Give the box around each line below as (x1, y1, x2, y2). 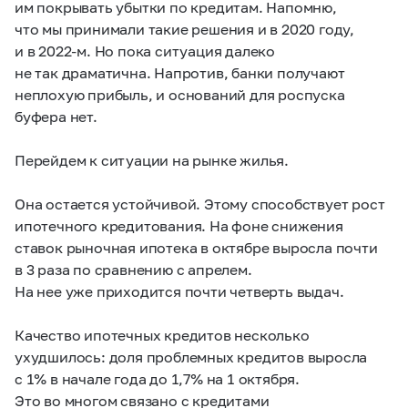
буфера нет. (15, 107, 97, 125)
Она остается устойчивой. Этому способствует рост (15, 195, 385, 212)
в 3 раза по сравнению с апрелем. (15, 260, 252, 278)
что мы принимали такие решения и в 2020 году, (15, 20, 354, 37)
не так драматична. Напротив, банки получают (15, 64, 345, 81)
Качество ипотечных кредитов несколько (15, 326, 310, 343)
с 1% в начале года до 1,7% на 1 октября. (15, 370, 300, 387)
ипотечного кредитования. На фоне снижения (15, 217, 343, 234)
